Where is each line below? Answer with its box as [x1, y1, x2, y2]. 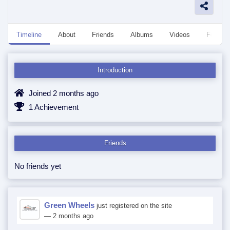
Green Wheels [44, 201, 94, 209]
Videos [169, 31, 190, 39]
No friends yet [14, 162, 61, 170]
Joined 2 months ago [27, 89, 99, 98]
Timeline [16, 31, 42, 39]
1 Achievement [27, 103, 79, 111]
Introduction [98, 66, 132, 74]
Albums [130, 31, 153, 39]
